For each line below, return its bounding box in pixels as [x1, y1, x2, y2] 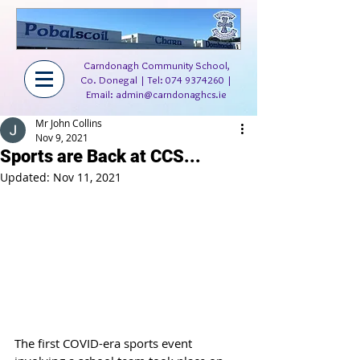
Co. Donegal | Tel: [80, 73, 166, 86]
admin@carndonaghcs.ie [116, 88, 227, 100]
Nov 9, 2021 [35, 131, 88, 144]
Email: [86, 88, 116, 100]
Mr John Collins [35, 117, 102, 129]
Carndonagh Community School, [83, 59, 230, 72]
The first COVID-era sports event [14, 335, 195, 352]
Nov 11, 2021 [53, 170, 121, 185]
